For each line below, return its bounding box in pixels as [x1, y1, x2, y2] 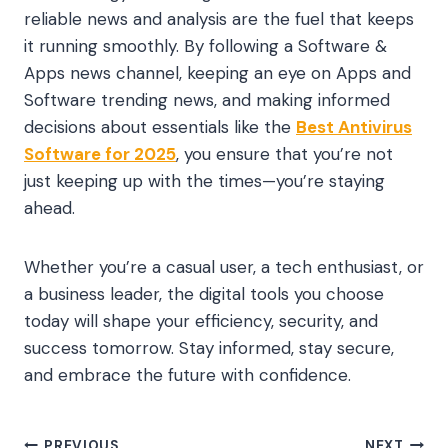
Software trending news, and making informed [24, 88, 390, 111]
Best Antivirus [296, 115, 412, 138]
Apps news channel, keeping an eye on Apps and [24, 61, 411, 84]
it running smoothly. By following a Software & [24, 34, 387, 57]
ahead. [24, 196, 75, 219]
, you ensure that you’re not [176, 142, 393, 165]
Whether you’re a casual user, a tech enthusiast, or [24, 255, 424, 278]
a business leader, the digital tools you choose [24, 282, 384, 305]
